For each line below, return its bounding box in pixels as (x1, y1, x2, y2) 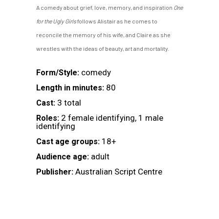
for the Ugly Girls (36, 17, 76, 24)
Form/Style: (36, 67, 79, 77)
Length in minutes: (36, 83, 104, 92)
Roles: (36, 113, 59, 123)
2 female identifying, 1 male (61, 112, 163, 123)
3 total (57, 97, 81, 108)
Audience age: (36, 152, 89, 161)
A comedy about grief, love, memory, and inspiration (36, 3, 174, 11)
